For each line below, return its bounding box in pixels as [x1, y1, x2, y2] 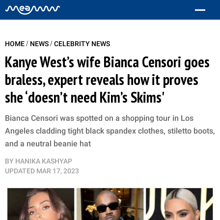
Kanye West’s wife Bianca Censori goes [5, 52, 210, 71]
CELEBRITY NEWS [54, 40, 110, 48]
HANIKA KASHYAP [15, 157, 72, 165]
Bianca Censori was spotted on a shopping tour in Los [5, 113, 193, 123]
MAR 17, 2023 [36, 167, 79, 175]
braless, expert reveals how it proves [5, 70, 198, 89]
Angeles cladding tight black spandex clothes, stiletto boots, [5, 126, 215, 136]
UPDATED [5, 167, 35, 175]
